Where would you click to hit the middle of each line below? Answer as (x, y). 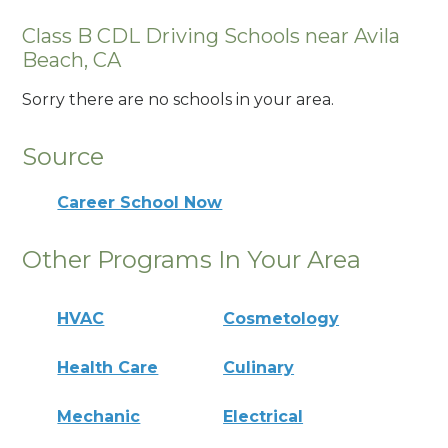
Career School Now (140, 202)
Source (63, 157)
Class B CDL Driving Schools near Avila (211, 35)
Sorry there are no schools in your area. (178, 100)
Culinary (259, 367)
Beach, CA (72, 59)
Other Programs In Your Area (192, 259)
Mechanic (99, 416)
